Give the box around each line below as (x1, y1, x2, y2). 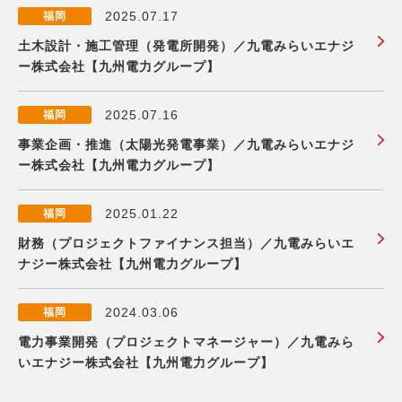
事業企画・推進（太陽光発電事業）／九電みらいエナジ (18, 136, 354, 152)
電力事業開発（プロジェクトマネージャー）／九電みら (18, 334, 354, 349)
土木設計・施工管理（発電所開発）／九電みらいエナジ (18, 38, 354, 53)
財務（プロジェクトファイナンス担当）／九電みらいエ (18, 235, 354, 250)
